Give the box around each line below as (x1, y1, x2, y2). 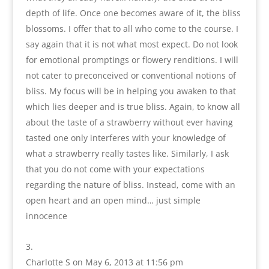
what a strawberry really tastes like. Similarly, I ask (25, 148, 229, 160)
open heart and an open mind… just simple (25, 195, 201, 207)
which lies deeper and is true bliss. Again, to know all (25, 101, 240, 113)
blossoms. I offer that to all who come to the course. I (25, 23, 238, 35)
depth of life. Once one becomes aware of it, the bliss (25, 7, 241, 19)
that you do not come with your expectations (25, 163, 205, 175)
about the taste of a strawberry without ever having (25, 116, 233, 128)
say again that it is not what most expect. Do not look (25, 38, 238, 50)
